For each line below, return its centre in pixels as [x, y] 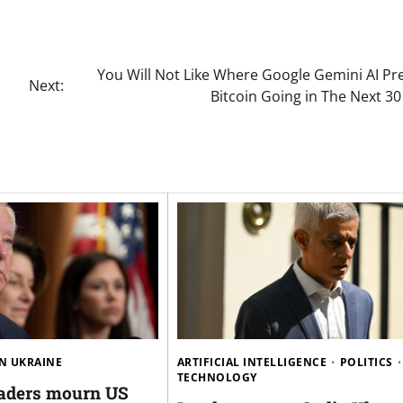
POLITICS [366, 362]
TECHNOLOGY [217, 377]
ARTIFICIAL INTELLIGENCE [252, 362]
